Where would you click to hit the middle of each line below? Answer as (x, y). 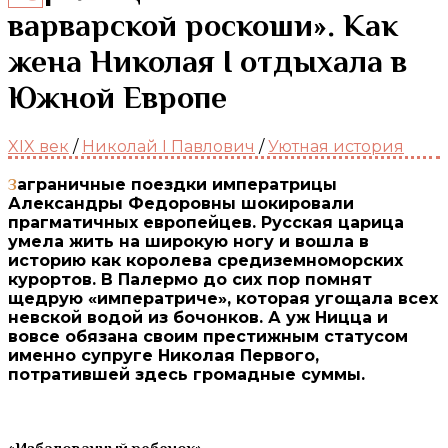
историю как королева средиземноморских (205, 260)
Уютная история (336, 146)
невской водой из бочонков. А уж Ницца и (198, 317)
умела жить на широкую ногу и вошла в (188, 241)
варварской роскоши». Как (203, 25)
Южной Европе (117, 97)
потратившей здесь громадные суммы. (186, 374)
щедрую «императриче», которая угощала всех (223, 298)
